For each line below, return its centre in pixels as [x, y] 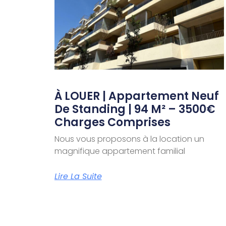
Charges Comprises [112, 123]
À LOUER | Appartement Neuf [136, 96]
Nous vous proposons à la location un [129, 139]
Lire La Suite [78, 177]
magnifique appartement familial [120, 151]
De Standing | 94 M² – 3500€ [135, 109]
